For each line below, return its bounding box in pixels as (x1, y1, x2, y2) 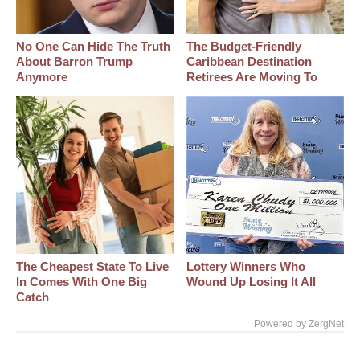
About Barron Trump (16, 55, 133, 69)
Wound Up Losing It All (186, 275, 317, 289)
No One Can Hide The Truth (16, 39, 170, 54)
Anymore (16, 70, 67, 84)
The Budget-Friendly (186, 39, 302, 54)
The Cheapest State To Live (16, 260, 169, 274)
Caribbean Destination (186, 55, 313, 69)
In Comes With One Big (16, 275, 147, 289)
